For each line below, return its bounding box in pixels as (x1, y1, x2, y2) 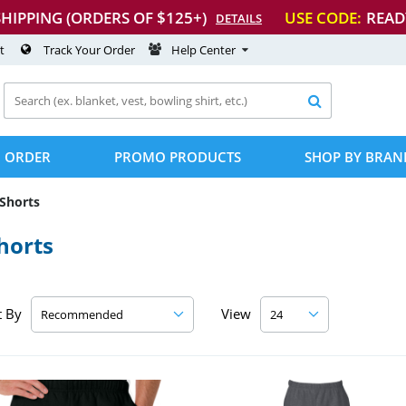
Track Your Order (43, 42, 135, 58)
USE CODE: (285, 6, 362, 28)
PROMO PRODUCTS (114, 148, 241, 166)
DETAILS (216, 10, 262, 26)
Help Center (171, 42, 236, 58)
